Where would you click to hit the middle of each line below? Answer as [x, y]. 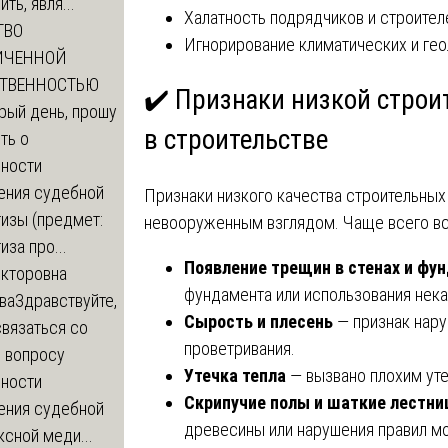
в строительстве [235, 139]
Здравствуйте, [66, 300]
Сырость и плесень [258, 322]
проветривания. [239, 349]
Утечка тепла [234, 376]
